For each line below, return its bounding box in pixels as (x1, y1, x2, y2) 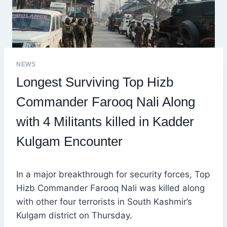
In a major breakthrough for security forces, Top (16, 169, 210, 180)
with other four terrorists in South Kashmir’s (16, 197, 192, 207)
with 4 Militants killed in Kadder (16, 114, 194, 130)
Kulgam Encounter (16, 134, 126, 149)
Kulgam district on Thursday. (16, 210, 132, 221)
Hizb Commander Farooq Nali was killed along (16, 183, 205, 194)
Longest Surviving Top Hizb (16, 74, 173, 90)
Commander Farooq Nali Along (16, 94, 195, 110)
